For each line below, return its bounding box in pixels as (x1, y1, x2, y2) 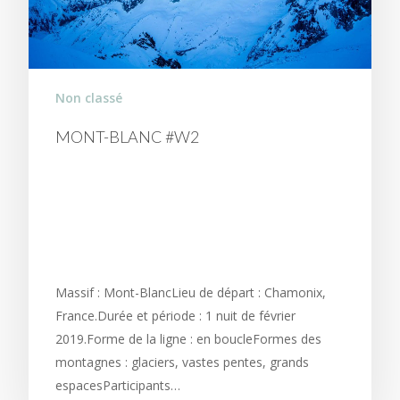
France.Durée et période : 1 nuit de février (55, 307, 296, 325)
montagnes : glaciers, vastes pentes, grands (55, 354, 309, 371)
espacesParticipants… (55, 377, 180, 395)
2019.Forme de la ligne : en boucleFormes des (55, 330, 321, 348)
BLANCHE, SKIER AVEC (55, 210, 315, 241)
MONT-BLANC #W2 (55, 127, 199, 147)
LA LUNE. (55, 240, 157, 271)
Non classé (55, 89, 122, 107)
